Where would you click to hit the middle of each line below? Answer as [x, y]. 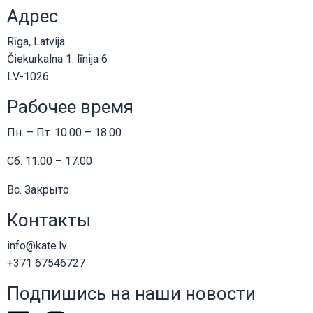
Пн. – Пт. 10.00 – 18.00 [64, 132]
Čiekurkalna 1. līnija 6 [57, 59]
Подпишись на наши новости [131, 293]
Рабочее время [70, 107]
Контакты [49, 220]
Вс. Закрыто [38, 189]
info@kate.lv [37, 245]
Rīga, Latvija [36, 41]
